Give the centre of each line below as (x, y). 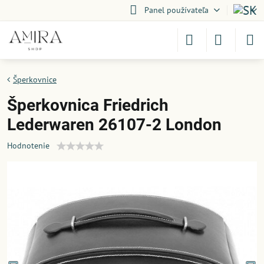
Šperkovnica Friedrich (88, 105)
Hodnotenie (28, 146)
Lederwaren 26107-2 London (114, 125)
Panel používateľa (176, 10)
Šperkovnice (35, 80)
